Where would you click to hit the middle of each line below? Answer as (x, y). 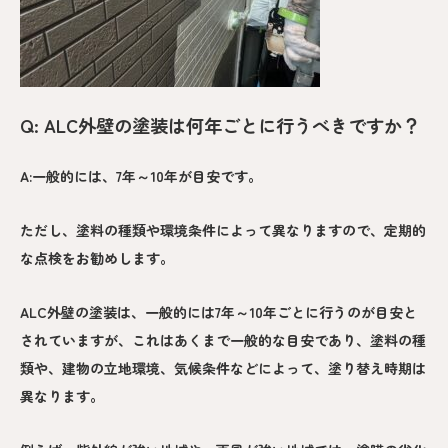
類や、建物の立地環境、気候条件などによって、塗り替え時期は (223, 367)
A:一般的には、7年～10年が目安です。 (141, 175)
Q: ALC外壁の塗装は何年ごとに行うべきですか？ (220, 124)
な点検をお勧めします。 (97, 257)
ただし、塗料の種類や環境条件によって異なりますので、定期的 (223, 229)
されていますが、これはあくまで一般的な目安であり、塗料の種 (223, 339)
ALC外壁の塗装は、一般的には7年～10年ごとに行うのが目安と (218, 311)
